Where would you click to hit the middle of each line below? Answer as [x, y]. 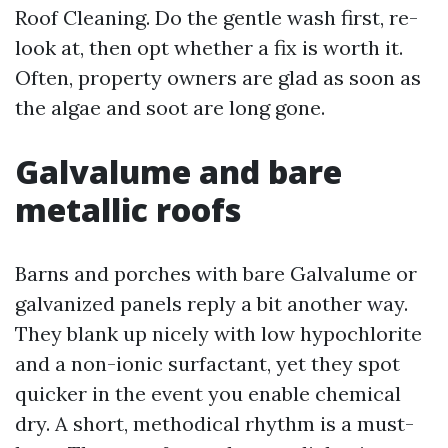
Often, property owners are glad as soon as [218, 77]
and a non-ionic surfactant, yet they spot [207, 363]
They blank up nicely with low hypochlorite [218, 333]
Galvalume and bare [178, 171]
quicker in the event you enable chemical [208, 393]
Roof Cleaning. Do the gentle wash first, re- [216, 17]
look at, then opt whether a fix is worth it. [209, 47]
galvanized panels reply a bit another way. [211, 303]
